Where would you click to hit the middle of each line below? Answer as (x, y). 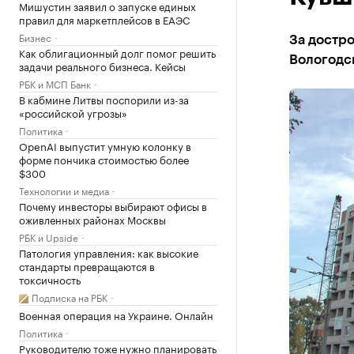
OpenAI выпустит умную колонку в (105, 145)
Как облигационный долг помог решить (117, 52)
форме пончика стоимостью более (104, 159)
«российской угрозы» (73, 112)
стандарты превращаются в (87, 265)
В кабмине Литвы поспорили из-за (104, 99)
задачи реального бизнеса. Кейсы (102, 66)
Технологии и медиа (64, 190)
